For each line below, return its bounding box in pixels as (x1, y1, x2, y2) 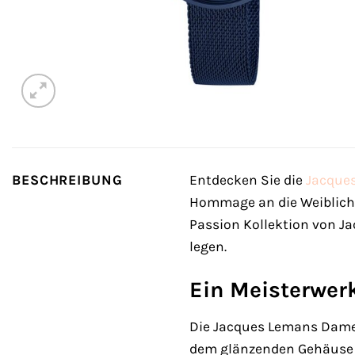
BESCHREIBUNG (12, 172, 123, 188)
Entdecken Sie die (189, 172, 306, 189)
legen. (189, 239, 227, 255)
